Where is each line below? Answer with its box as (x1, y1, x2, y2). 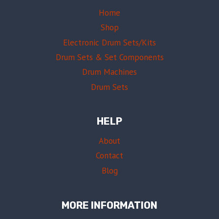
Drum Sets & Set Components (55, 51, 164, 63)
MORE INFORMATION (62, 199, 157, 211)
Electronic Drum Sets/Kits (63, 37, 156, 48)
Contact (96, 150, 123, 161)
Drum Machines (82, 66, 137, 78)
